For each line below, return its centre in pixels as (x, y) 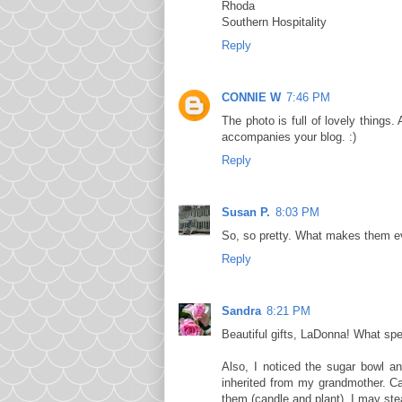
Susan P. (246, 212)
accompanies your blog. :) (289, 136)
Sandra (241, 311)
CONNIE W (251, 97)
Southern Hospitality (274, 22)
